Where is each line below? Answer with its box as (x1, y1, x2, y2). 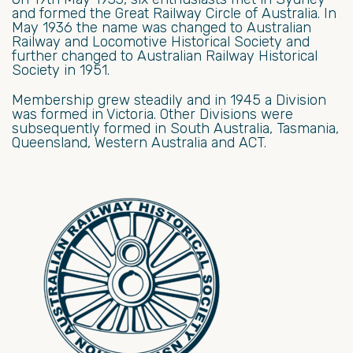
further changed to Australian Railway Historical (12, 47, 318, 65)
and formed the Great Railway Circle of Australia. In (12, 5, 336, 23)
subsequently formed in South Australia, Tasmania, (12, 120, 339, 138)
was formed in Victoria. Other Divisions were (12, 106, 293, 124)
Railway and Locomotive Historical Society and (12, 33, 310, 51)
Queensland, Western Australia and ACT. (12, 134, 266, 152)
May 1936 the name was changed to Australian (12, 19, 311, 37)
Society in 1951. (12, 61, 110, 80)
